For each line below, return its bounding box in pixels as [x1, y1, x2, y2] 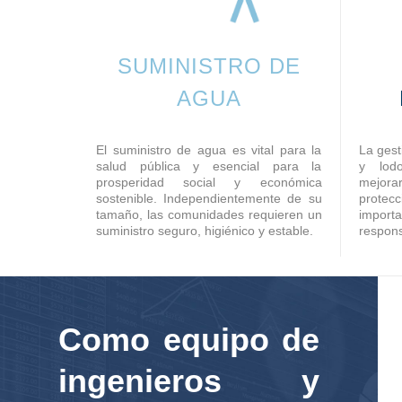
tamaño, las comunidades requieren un [96, 207, 322, 223]
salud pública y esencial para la [96, 159, 322, 174]
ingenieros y [58, 362, 319, 399]
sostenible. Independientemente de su [96, 191, 322, 206]
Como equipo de [58, 320, 319, 358]
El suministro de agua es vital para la [96, 143, 322, 158]
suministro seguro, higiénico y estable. [96, 223, 313, 239]
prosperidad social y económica [96, 175, 322, 190]
